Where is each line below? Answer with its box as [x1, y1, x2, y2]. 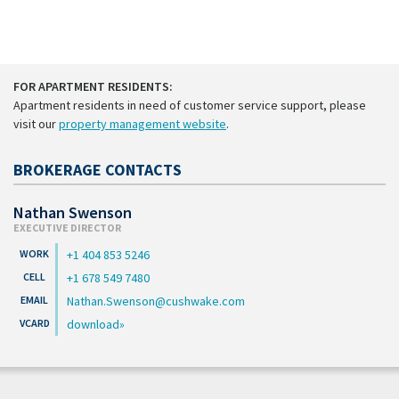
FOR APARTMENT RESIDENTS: [13, 77, 173, 94]
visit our [13, 115, 59, 132]
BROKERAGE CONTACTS [13, 159, 182, 180]
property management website [59, 115, 226, 132]
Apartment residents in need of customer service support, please [13, 96, 366, 113]
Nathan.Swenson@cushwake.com [67, 292, 245, 309]
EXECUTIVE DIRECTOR [13, 220, 121, 234]
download [67, 315, 119, 332]
